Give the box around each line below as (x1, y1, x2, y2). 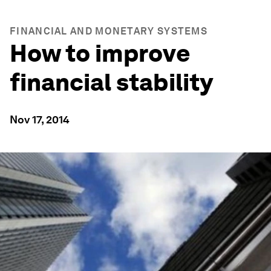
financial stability (10, 68, 213, 97)
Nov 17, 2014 (10, 113, 70, 126)
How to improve (10, 39, 191, 68)
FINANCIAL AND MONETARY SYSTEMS (10, 25, 207, 37)
